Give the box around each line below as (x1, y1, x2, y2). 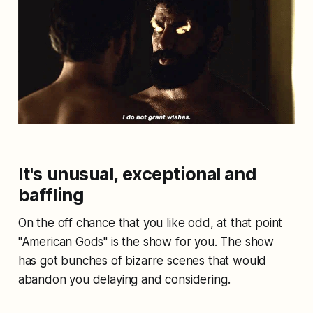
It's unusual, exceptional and (17, 163, 257, 185)
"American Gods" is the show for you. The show (17, 235, 275, 249)
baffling (17, 184, 84, 206)
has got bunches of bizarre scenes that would (17, 254, 267, 268)
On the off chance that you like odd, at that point (17, 216, 283, 231)
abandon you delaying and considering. (17, 272, 231, 287)
